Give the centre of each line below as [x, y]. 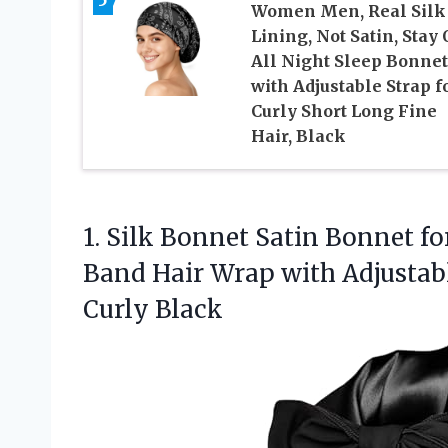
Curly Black [153, 310]
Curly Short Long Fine [343, 111]
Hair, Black [298, 136]
